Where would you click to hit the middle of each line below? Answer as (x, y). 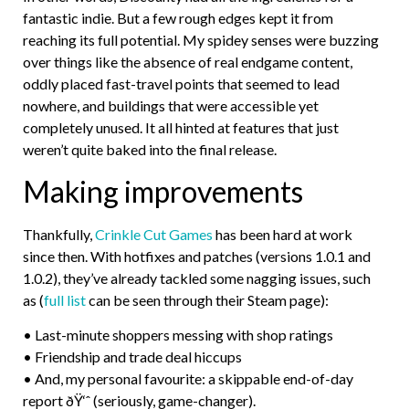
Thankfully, (59, 234)
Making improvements (163, 191)
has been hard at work (283, 234)
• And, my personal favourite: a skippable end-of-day (188, 379)
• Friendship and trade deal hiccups (132, 357)
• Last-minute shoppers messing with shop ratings (178, 335)
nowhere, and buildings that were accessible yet (171, 106)
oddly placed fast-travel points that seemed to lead (181, 84)
